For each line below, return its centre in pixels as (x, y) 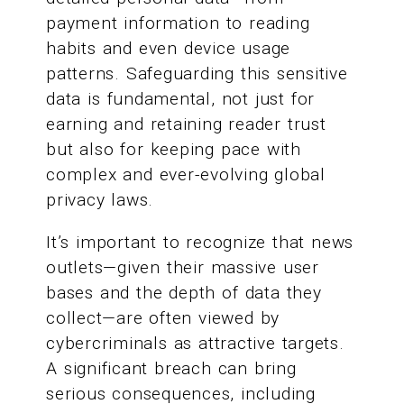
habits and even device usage (169, 48)
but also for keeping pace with (174, 149)
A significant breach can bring (171, 369)
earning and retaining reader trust (186, 124)
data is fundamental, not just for (181, 99)
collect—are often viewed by (163, 318)
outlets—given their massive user (183, 268)
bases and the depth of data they (184, 293)
